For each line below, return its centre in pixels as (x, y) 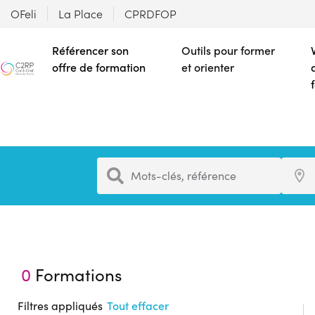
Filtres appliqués (60, 306)
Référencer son (90, 50)
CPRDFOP (150, 14)
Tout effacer (138, 306)
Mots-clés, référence (184, 175)
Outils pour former (228, 50)
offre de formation (99, 67)
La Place (81, 14)
